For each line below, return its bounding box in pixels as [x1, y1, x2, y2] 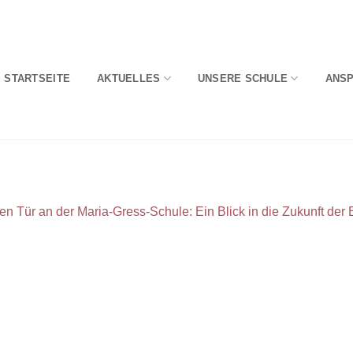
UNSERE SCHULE [197, 72, 288, 84]
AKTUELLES [97, 72, 161, 84]
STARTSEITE [4, 72, 71, 84]
